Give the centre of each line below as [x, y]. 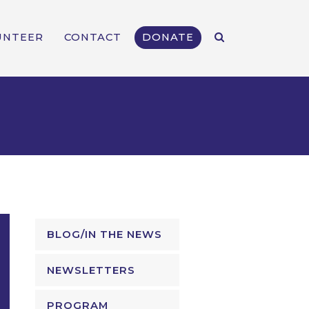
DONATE [168, 38]
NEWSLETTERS [91, 270]
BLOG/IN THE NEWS [105, 235]
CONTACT [93, 38]
